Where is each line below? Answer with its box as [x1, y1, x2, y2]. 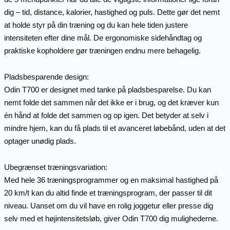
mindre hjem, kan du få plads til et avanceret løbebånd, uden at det [4, 124, 225, 133]
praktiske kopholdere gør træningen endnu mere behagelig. [4, 46, 201, 55]
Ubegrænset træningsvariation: [4, 163, 107, 172]
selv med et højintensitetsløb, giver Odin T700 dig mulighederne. [4, 214, 218, 223]
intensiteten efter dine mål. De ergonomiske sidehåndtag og [4, 33, 202, 42]
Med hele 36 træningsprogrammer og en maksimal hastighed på [4, 176, 218, 185]
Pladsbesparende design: [4, 72, 89, 82]
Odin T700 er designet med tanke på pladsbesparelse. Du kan [4, 85, 211, 94]
